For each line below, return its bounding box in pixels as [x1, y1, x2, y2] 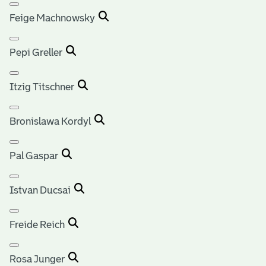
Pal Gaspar [9, 150, 62, 161]
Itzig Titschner [9, 81, 78, 93]
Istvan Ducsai [9, 184, 74, 196]
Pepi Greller [9, 46, 66, 58]
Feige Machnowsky [9, 12, 99, 24]
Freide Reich [9, 218, 68, 230]
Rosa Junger [9, 253, 68, 265]
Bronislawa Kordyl [9, 115, 94, 127]
